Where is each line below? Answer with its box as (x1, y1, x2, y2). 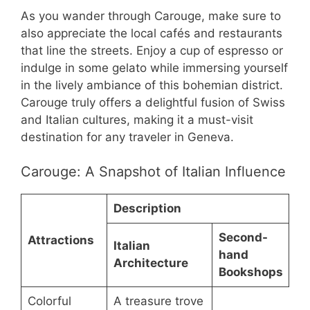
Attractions (27, 233, 94, 248)
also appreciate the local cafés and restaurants (21, 26, 282, 40)
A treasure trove (113, 294, 203, 309)
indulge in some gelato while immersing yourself (21, 60, 288, 75)
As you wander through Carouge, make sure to (21, 8, 281, 23)
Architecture (113, 256, 188, 271)
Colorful (27, 294, 71, 309)
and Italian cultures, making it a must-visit (21, 112, 253, 127)
